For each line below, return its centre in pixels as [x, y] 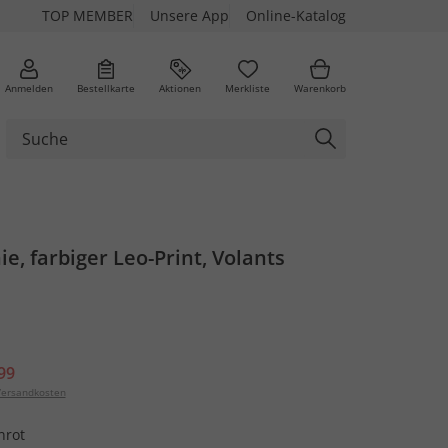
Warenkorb [320, 87]
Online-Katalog [296, 15]
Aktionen [180, 87]
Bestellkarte [106, 87]
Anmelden [29, 87]
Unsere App [189, 15]
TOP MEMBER [87, 15]
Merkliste [247, 87]
